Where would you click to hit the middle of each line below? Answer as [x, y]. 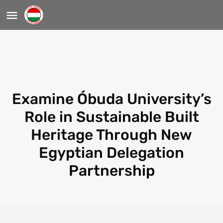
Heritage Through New [111, 135]
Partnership [111, 171]
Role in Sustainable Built [111, 117]
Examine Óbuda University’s [111, 99]
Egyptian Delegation [111, 153]
